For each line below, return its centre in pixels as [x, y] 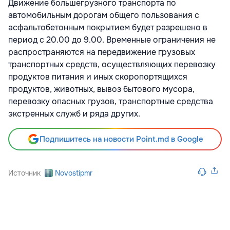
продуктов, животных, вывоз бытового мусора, [101, 89]
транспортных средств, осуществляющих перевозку [112, 65]
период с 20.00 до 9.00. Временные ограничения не [112, 40]
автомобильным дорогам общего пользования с [104, 15]
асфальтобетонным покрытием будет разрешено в [108, 28]
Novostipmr [74, 173]
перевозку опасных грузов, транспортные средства [111, 102]
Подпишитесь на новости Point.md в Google [121, 139]
